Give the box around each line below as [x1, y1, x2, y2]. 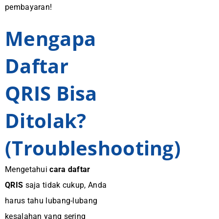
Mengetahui [5, 165, 50, 174]
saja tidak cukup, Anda [23, 180, 107, 190]
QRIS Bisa [5, 80, 97, 107]
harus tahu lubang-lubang [5, 196, 98, 205]
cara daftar [49, 165, 90, 174]
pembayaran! [5, 2, 52, 12]
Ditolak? [5, 107, 87, 134]
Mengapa [5, 25, 96, 52]
